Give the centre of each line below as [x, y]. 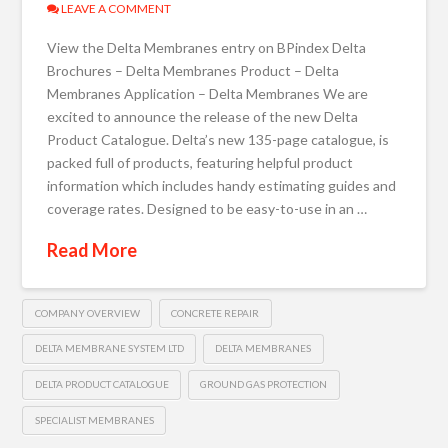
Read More [92, 249]
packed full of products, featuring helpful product [200, 162]
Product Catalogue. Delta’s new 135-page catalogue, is [218, 139]
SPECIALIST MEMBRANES [94, 419]
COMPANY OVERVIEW [87, 312]
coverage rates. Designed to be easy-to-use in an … [207, 208]
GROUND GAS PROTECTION [264, 384]
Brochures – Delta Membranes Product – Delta [193, 70]
